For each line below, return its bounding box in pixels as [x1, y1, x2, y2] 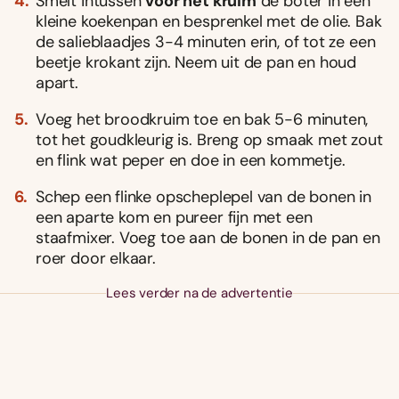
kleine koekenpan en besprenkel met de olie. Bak [36, 10, 382, 32]
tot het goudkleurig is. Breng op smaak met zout [36, 128, 383, 151]
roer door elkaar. [36, 247, 156, 269]
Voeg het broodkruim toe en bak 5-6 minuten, [36, 108, 369, 130]
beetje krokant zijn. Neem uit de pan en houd [36, 51, 357, 73]
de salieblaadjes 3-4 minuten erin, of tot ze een [36, 30, 376, 53]
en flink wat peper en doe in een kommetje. [36, 149, 346, 171]
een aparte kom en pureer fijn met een [36, 206, 313, 228]
